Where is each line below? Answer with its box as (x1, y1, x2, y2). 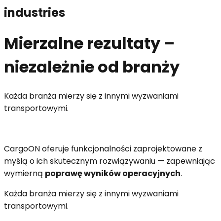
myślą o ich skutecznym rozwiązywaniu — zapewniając (4, 155, 215, 167)
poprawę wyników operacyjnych (45, 167, 181, 179)
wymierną (4, 167, 45, 179)
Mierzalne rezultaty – (4, 32, 175, 55)
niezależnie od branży (4, 56, 180, 78)
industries (4, 4, 65, 21)
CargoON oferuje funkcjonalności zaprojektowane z (4, 143, 202, 154)
